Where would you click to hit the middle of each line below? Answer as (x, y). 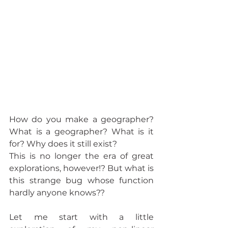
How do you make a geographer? (81, 119)
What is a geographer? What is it (81, 131)
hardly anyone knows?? (57, 192)
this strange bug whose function (81, 180)
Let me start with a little (81, 217)
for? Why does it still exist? (63, 144)
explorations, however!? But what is (81, 168)
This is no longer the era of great (81, 156)
